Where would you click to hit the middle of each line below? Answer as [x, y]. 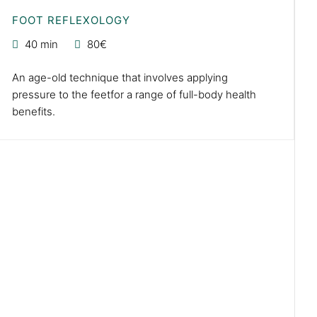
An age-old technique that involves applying [120, 77]
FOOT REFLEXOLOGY [71, 20]
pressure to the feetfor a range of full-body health [134, 94]
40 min [42, 44]
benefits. [34, 111]
